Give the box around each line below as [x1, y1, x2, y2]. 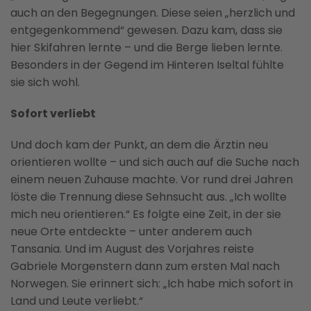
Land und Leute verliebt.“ [10, 292, 143, 309]
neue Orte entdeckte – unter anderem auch [10, 223, 252, 239]
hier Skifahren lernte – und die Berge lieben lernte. [10, 39, 283, 56]
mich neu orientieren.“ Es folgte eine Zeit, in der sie [10, 205, 281, 222]
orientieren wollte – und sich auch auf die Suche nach [10, 153, 299, 170]
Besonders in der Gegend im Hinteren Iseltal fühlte [10, 56, 284, 73]
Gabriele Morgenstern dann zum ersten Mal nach [10, 258, 280, 274]
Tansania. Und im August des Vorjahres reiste [10, 240, 254, 257]
